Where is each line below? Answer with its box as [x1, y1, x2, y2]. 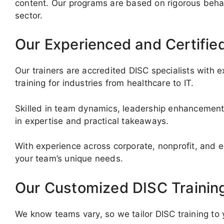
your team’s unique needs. [15, 153, 123, 164]
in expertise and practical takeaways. [15, 115, 169, 126]
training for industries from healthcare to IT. [15, 78, 194, 88]
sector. [15, 10, 43, 20]
